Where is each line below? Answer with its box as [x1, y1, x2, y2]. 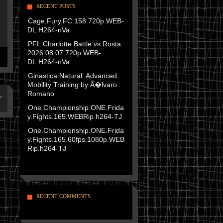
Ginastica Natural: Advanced [27, 72, 117, 80]
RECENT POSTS [36, 3, 76, 9]
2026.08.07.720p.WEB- [27, 49, 101, 57]
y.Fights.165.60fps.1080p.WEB [27, 135, 124, 143]
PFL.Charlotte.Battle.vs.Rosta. [27, 40, 123, 48]
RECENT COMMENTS [36, 193, 91, 199]
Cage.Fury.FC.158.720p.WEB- [27, 17, 124, 25]
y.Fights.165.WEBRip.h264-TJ [27, 112, 122, 120]
